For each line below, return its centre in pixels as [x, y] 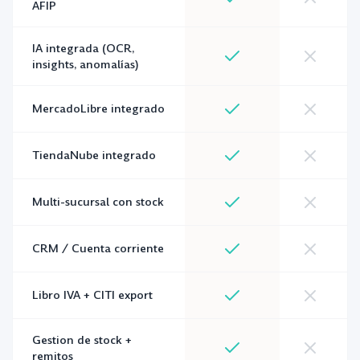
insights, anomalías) [86, 64]
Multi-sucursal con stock [98, 202]
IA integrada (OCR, [83, 48]
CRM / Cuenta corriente [98, 248]
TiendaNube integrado [94, 155]
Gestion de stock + [82, 340]
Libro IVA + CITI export [92, 295]
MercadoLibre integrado [98, 108]
